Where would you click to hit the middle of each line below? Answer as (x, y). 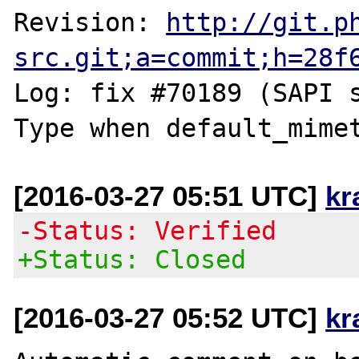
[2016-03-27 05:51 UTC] (170, 196)
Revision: (90, 22)
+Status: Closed (132, 259)
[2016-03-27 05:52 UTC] (170, 317)
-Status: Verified (147, 230)
